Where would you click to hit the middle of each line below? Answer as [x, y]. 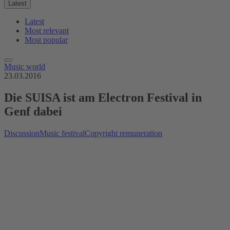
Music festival [62, 133]
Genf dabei [33, 111]
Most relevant [47, 31]
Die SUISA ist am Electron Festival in [103, 97]
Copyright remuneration [123, 133]
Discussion [22, 133]
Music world [25, 66]
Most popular [46, 40]
